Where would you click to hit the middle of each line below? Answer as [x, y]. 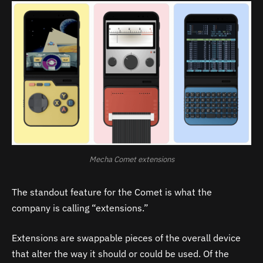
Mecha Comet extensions [131, 159]
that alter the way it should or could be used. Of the [120, 254]
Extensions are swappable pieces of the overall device [126, 238]
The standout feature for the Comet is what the [112, 192]
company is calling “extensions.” [80, 208]
